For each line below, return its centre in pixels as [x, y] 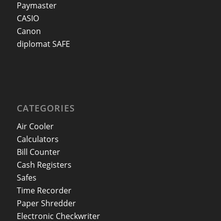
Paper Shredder [46, 203]
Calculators [37, 139]
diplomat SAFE [43, 44]
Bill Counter [38, 152]
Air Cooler [35, 126]
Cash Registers [44, 165]
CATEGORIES [46, 108]
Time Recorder [44, 190]
